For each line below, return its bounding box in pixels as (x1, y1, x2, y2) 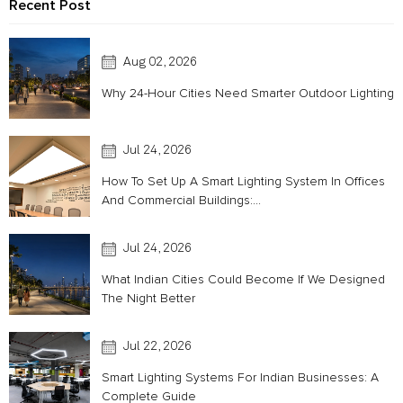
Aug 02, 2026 (123, 55, 197, 68)
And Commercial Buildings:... (102, 193, 261, 208)
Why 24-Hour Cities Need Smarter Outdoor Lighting (102, 85, 394, 101)
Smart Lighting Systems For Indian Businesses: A (102, 370, 379, 385)
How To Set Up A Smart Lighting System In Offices (102, 174, 385, 189)
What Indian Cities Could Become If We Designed (102, 272, 385, 287)
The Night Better (102, 291, 195, 306)
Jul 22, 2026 (123, 340, 192, 353)
